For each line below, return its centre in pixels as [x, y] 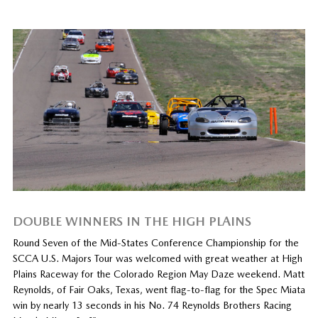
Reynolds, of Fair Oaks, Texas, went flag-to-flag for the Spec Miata [159, 290]
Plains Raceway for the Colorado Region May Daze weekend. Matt [158, 274]
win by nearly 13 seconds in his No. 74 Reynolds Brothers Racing [152, 306]
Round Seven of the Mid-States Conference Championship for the [155, 243]
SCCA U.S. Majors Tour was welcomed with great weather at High [157, 259]
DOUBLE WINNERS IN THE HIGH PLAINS [132, 221]
